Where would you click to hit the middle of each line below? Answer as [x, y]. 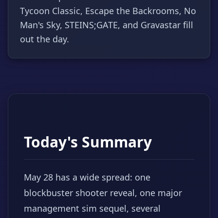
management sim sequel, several [92, 208]
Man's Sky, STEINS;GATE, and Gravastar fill [107, 25]
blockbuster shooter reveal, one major [103, 193]
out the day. [45, 39]
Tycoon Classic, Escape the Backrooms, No [108, 11]
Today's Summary [88, 142]
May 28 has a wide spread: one [87, 177]
